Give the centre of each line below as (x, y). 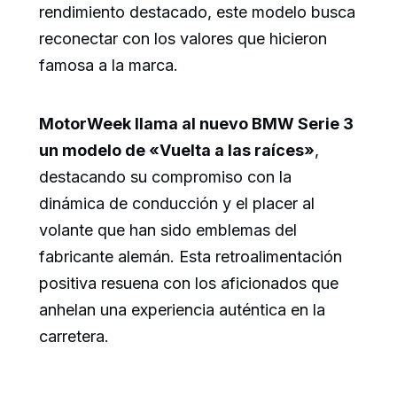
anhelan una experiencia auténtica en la (182, 309)
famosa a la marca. (109, 65)
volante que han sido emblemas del (168, 230)
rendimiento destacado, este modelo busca (197, 12)
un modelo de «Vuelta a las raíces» (177, 150)
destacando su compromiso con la (165, 176)
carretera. (74, 336)
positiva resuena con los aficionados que (189, 283)
